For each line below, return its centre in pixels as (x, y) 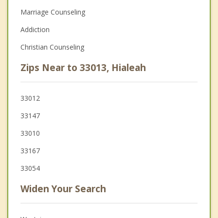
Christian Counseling (52, 47)
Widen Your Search (63, 189)
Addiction (35, 30)
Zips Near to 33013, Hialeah (83, 68)
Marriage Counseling (53, 12)
